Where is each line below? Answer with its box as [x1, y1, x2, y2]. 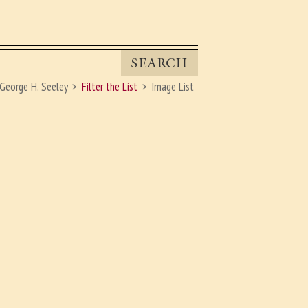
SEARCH [131, 55, 188, 71]
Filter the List [82, 79, 138, 95]
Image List [151, 79, 195, 95]
